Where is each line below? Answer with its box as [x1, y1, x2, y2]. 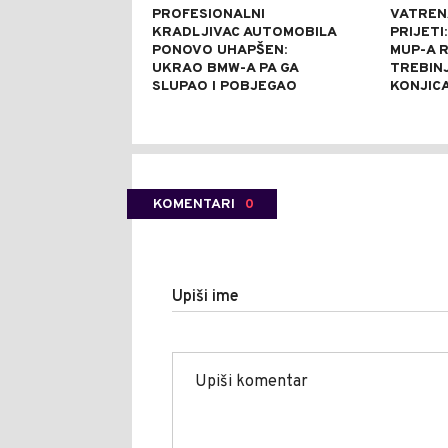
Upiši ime [172, 287, 239, 308]
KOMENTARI [153, 196, 235, 214]
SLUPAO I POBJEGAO [152, 78, 297, 96]
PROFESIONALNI [152, 6, 265, 24]
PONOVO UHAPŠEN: [152, 42, 287, 60]
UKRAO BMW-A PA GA [152, 60, 298, 78]
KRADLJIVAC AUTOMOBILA [152, 24, 336, 42]
